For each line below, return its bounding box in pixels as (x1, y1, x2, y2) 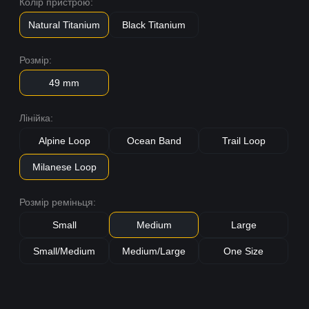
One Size (223, 246, 264, 257)
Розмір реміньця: (19, 197, 97, 208)
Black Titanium (122, 19, 186, 30)
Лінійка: (19, 112, 54, 123)
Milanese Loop (32, 161, 97, 172)
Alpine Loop (38, 135, 90, 146)
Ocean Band (126, 135, 181, 146)
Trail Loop (221, 135, 266, 146)
